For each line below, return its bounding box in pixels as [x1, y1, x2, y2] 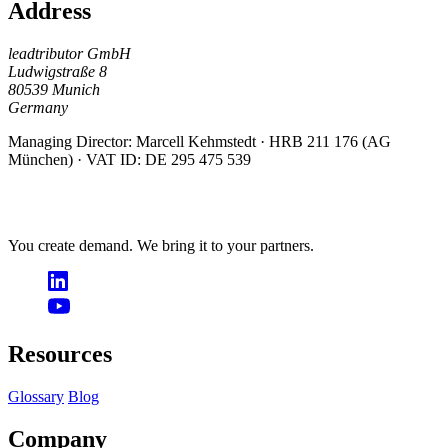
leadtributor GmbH [8, 45, 131, 63]
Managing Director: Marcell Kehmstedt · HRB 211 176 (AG [8, 133, 391, 151]
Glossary [8, 388, 64, 406]
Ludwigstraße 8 [8, 63, 107, 81]
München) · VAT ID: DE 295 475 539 [8, 151, 251, 169]
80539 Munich [8, 81, 100, 99]
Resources [8, 341, 112, 368]
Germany [8, 99, 68, 117]
